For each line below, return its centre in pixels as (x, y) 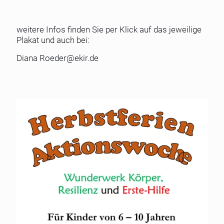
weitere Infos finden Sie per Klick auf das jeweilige (109, 29)
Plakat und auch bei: (53, 40)
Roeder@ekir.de (69, 58)
